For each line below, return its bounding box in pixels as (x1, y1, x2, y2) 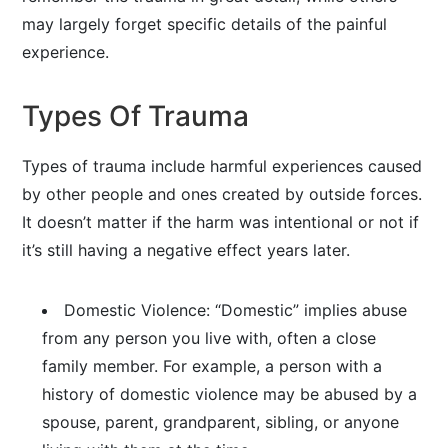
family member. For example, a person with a (42, 356, 383, 376)
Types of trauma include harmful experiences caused (22, 156, 423, 176)
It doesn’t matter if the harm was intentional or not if (22, 212, 420, 232)
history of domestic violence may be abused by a (42, 384, 418, 404)
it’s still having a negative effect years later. (22, 240, 351, 260)
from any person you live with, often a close (42, 328, 377, 348)
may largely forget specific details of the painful (22, 14, 388, 34)
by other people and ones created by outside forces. (22, 184, 423, 204)
